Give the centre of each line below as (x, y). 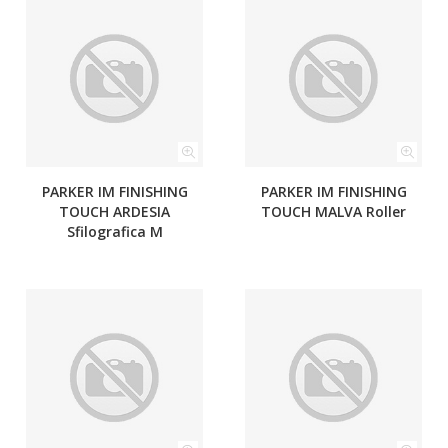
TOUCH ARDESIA (114, 211)
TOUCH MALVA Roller (333, 211)
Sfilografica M (114, 231)
